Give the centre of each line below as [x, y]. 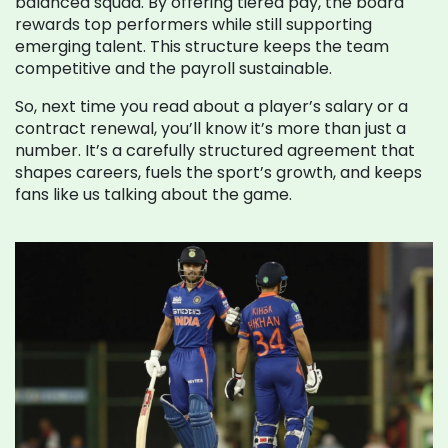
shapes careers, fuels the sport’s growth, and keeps [218, 172]
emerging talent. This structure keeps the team [202, 46]
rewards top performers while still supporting [193, 24]
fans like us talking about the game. [153, 194]
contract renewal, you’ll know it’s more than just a [210, 128]
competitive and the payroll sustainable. [173, 68]
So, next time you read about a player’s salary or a [211, 106]
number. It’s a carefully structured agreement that [215, 150]
